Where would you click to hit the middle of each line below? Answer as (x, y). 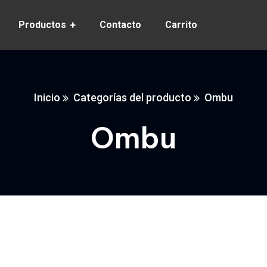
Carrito (181, 25)
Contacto (120, 25)
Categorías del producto (132, 97)
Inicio (47, 97)
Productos (42, 25)
